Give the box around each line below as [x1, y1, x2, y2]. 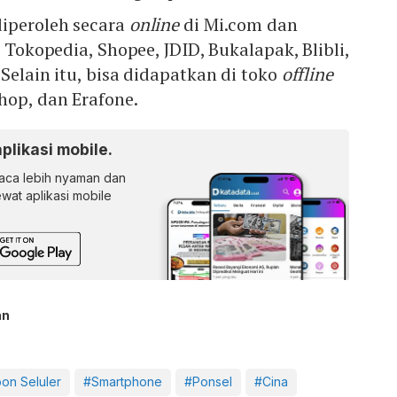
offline [281, 62, 333, 87]
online [128, 12, 180, 37]
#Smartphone [82, 374, 162, 390]
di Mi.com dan [179, 12, 298, 37]
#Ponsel [183, 374, 232, 390]
